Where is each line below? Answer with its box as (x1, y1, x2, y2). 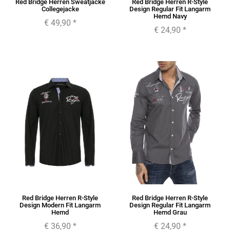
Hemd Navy (153, 12, 187, 21)
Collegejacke (41, 5, 79, 13)
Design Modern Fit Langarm (20, 201, 101, 209)
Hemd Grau (153, 208, 187, 217)
